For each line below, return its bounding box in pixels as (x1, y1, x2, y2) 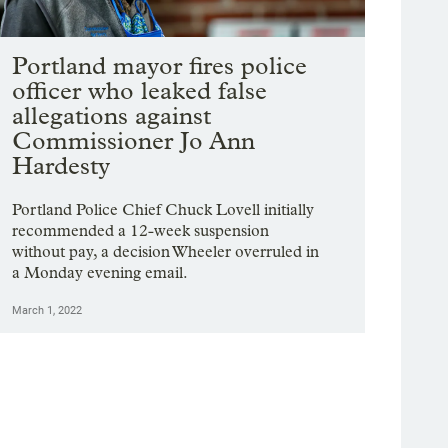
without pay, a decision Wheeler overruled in (12, 241, 320, 261)
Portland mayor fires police (12, 50, 308, 80)
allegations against (12, 100, 212, 130)
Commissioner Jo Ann (12, 125, 256, 155)
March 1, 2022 (12, 303, 83, 317)
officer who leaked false (12, 75, 268, 105)
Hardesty (12, 150, 111, 180)
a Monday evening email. (12, 262, 189, 282)
